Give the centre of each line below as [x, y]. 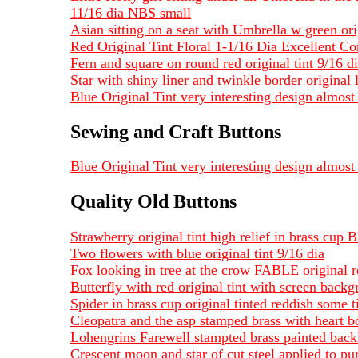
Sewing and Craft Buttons [176, 131]
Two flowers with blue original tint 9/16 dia [197, 254]
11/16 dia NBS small [131, 12]
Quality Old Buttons [153, 202]
